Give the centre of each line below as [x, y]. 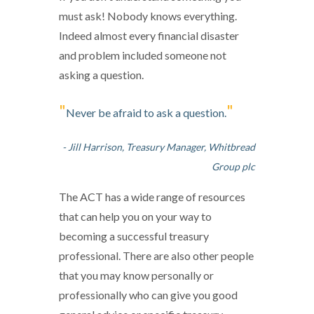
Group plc [233, 167]
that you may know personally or [136, 275]
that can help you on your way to [135, 217]
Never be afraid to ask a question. [146, 113]
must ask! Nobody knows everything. [148, 16]
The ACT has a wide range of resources [152, 197]
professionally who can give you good [148, 295]
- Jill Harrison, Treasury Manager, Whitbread [159, 147]
